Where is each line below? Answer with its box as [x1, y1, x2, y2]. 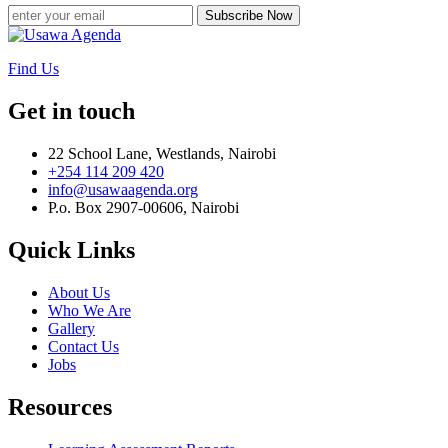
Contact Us [48, 337, 119, 355]
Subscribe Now [205, 8, 292, 24]
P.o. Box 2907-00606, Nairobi [48, 198, 239, 216]
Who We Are [48, 301, 131, 319]
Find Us [8, 60, 59, 78]
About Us [48, 283, 110, 301]
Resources [8, 393, 112, 420]
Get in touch [8, 98, 135, 125]
